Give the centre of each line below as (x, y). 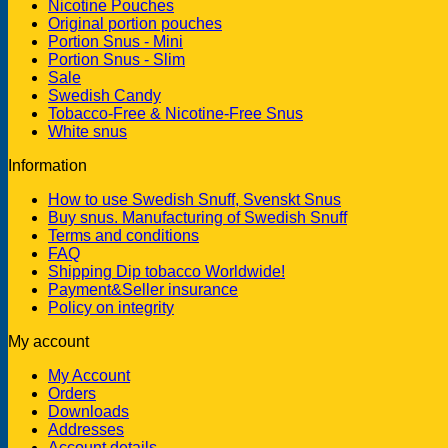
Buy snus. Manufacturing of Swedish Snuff (197, 217)
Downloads (88, 411)
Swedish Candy (104, 95)
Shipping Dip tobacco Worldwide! (166, 271)
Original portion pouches (135, 23)
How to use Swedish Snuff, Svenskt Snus (194, 199)
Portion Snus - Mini (115, 41)
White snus (87, 131)
